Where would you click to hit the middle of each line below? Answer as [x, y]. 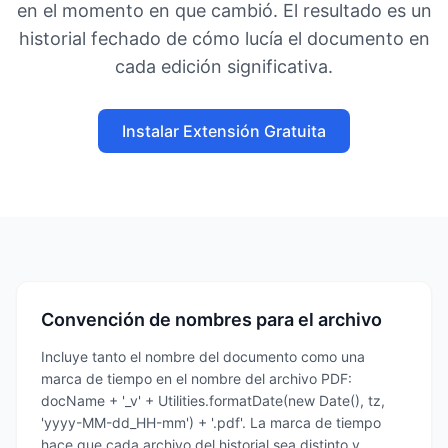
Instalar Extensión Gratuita [224, 131]
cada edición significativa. [224, 66]
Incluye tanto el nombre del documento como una [203, 356]
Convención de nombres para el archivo [211, 319]
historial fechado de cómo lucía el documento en [224, 38]
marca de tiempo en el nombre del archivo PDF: [196, 378]
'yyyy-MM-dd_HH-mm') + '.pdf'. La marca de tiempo [211, 422]
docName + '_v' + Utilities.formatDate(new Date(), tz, [213, 400]
